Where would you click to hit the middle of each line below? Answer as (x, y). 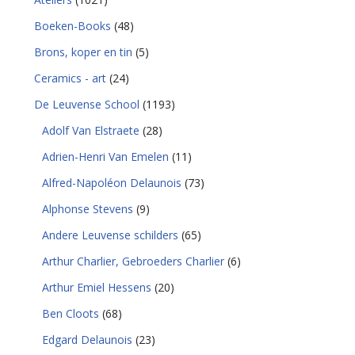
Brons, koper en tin (84, 52)
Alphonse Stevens (88, 209)
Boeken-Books (73, 26)
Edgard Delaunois (88, 340)
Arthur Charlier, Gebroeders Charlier (134, 261)
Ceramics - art (71, 78)
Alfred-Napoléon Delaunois (112, 183)
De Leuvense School (87, 104)
